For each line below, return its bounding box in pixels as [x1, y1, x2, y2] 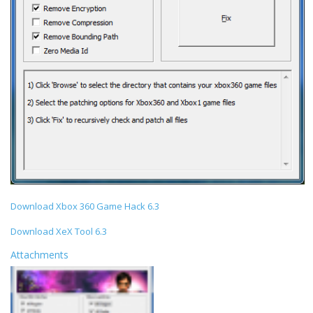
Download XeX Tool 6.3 [10, 224, 107, 238]
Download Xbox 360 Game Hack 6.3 [10, 199, 159, 212]
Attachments [10, 247, 68, 261]
